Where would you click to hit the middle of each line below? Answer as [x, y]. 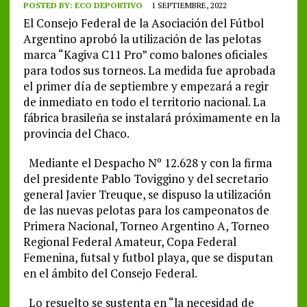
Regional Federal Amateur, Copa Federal [130, 242]
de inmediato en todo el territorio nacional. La [144, 102]
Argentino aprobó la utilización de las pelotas [142, 39]
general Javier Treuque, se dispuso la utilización [147, 195]
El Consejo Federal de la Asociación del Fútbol [143, 23]
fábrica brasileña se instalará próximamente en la [151, 118]
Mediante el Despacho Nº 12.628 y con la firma [147, 163]
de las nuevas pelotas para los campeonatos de [146, 210]
